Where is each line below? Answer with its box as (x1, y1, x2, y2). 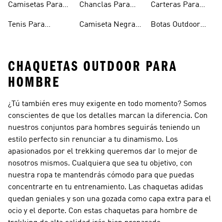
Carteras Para (151, 1, 199, 9)
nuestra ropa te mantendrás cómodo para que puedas (8, 171, 194, 179)
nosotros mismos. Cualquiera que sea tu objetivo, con (8, 160, 192, 167)
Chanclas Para (79, 1, 130, 9)
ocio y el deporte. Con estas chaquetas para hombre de (8, 207, 197, 215)
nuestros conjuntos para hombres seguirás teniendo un (8, 124, 200, 132)
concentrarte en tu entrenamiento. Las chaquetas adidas (8, 183, 203, 191)
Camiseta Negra (79, 21, 135, 29)
